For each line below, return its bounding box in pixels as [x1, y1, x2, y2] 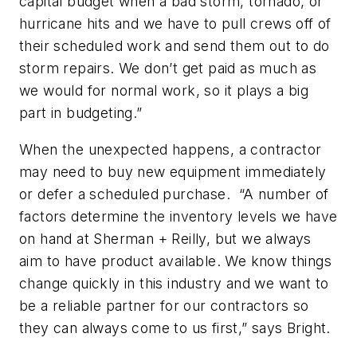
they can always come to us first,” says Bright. [19, 319, 331, 336]
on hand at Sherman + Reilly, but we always [19, 229, 312, 247]
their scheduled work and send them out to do [19, 37, 330, 54]
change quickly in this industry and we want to [19, 274, 329, 292]
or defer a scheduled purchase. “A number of [19, 185, 329, 202]
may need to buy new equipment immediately [19, 163, 327, 180]
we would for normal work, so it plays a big [19, 81, 309, 99]
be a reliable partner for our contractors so [19, 296, 309, 314]
